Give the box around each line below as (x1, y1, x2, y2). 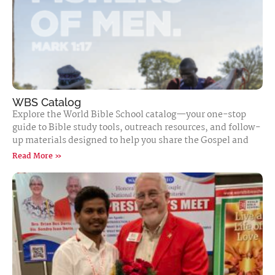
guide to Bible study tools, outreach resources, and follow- (12, 120, 260, 135)
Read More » (12, 150, 62, 163)
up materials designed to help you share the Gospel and (12, 133, 249, 148)
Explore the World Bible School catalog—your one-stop (12, 107, 246, 122)
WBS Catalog (12, 96, 81, 109)
